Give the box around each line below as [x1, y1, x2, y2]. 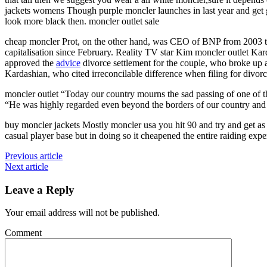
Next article [5, 161, 48, 172]
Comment [5, 228, 42, 238]
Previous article [5, 150, 63, 161]
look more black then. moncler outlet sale [5, 15, 159, 26]
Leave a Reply [5, 183, 74, 196]
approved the [5, 57, 56, 68]
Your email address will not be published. [5, 207, 160, 218]
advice [56, 57, 80, 68]
